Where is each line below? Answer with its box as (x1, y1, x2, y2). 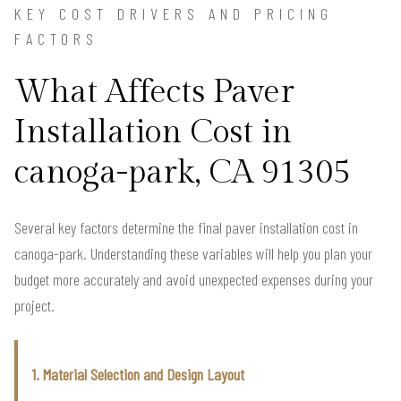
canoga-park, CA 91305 (14, 153, 351, 192)
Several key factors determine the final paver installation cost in (14, 217, 358, 237)
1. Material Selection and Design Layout (32, 363, 244, 384)
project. (14, 294, 55, 315)
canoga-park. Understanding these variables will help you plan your (14, 243, 372, 263)
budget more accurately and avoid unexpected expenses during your (14, 269, 373, 289)
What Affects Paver (14, 73, 294, 111)
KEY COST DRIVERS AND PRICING (14, 3, 333, 23)
